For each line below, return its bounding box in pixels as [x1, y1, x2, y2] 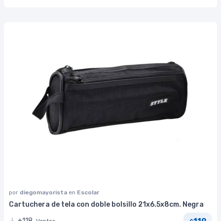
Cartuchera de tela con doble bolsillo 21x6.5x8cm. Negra [9, 200, 204, 209]
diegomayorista [20, 189, 69, 196]
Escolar [77, 189, 99, 196]
